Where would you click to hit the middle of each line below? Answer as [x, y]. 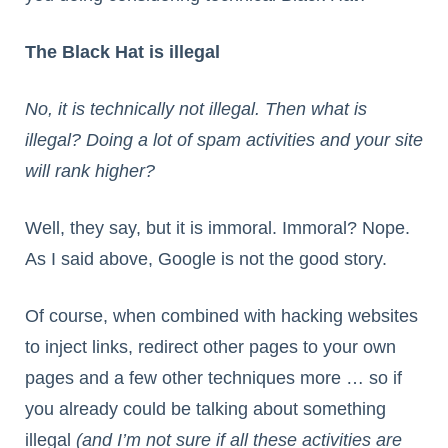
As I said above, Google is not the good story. [206, 259]
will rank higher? [90, 171]
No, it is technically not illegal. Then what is [196, 109]
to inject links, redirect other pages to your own [210, 347]
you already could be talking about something [205, 409]
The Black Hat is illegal [122, 52]
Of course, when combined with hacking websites [221, 316]
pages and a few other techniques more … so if [213, 378]
